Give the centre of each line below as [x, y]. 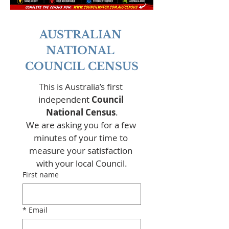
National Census [81, 112]
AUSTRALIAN [80, 35]
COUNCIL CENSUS [82, 66]
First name [41, 175]
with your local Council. [82, 163]
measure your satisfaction [81, 151]
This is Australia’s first [81, 87]
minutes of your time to [81, 138]
